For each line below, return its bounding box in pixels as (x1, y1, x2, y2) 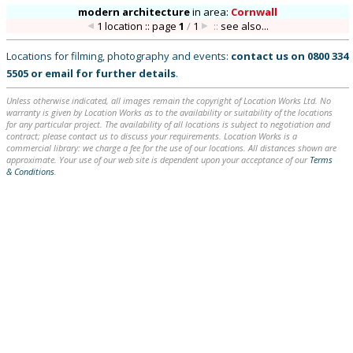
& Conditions (6, 165, 54, 177)
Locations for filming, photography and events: (6, 49, 231, 63)
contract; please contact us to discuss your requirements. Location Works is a (6, 130, 297, 142)
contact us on (231, 49, 307, 63)
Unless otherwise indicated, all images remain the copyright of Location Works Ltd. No (6, 95, 331, 106)
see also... (220, 19, 269, 33)
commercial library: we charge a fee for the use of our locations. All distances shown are (6, 142, 336, 154)
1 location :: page (96, 19, 179, 33)
